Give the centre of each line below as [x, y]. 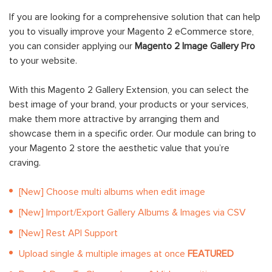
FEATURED [211, 254]
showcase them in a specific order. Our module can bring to [133, 134]
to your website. [43, 61]
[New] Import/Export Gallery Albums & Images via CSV [132, 213]
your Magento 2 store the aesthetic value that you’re [119, 148]
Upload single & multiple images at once [103, 254]
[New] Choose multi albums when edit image [112, 192]
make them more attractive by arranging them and [114, 119]
